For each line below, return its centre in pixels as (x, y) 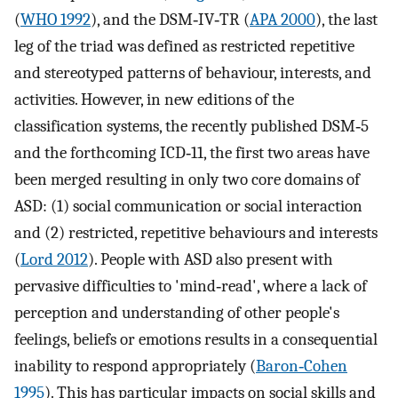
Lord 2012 (54, 259)
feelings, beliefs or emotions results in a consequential (196, 339)
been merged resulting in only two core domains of (187, 179)
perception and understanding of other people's (177, 312)
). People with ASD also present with (211, 259)
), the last (346, 19)
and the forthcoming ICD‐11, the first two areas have (192, 152)
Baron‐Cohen (302, 366)
